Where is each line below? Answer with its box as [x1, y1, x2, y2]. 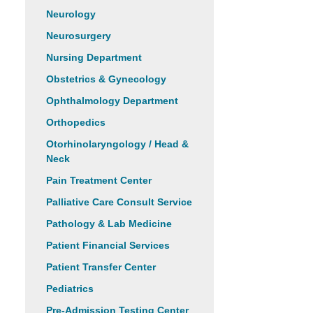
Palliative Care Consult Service [46, 196, 192, 208]
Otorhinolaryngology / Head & [46, 138, 189, 150]
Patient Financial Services [46, 240, 170, 251]
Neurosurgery [46, 30, 111, 41]
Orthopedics [46, 117, 105, 128]
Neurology [46, 8, 96, 20]
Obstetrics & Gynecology [46, 73, 166, 85]
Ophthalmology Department [46, 95, 178, 106]
